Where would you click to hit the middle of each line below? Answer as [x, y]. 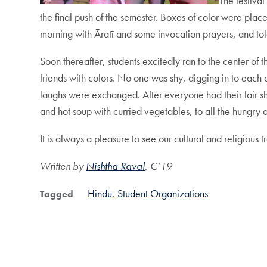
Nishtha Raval [116, 166]
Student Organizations [163, 194]
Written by [63, 166]
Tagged [57, 194]
